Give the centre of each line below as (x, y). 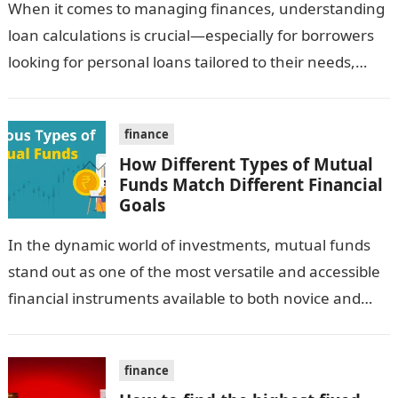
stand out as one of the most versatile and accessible (194, 271)
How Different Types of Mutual (246, 164)
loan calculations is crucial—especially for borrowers (191, 35)
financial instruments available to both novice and (184, 298)
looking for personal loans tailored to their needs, (181, 62)
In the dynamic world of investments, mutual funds (189, 245)
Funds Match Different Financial (251, 184)
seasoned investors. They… (103, 325)
